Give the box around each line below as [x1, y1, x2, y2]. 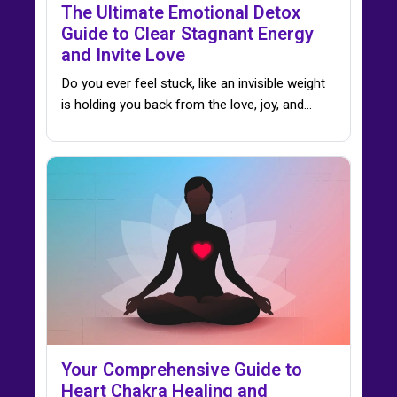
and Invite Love [61, 43, 185, 66]
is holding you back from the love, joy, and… [61, 96, 312, 113]
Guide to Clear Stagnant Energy [61, 22, 314, 44]
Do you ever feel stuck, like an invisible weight [61, 74, 325, 91]
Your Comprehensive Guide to [61, 359, 302, 381]
